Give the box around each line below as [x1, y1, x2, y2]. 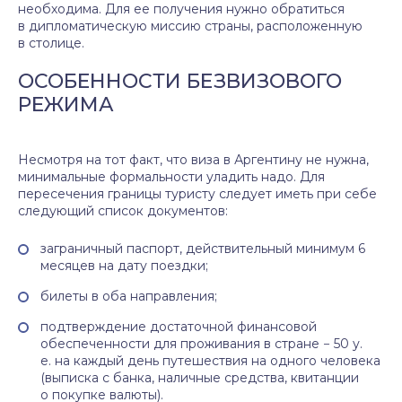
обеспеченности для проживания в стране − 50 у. [40, 336, 363, 352]
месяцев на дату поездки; [40, 258, 208, 274]
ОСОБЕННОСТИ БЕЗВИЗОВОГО [18, 69, 342, 93]
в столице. [18, 35, 84, 51]
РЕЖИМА [18, 92, 114, 117]
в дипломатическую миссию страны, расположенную [18, 18, 363, 34]
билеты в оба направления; [40, 288, 217, 304]
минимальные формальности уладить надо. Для [18, 169, 325, 185]
